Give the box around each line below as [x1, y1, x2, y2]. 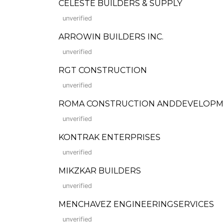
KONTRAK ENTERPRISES [58, 132, 160, 142]
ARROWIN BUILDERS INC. [58, 32, 163, 41]
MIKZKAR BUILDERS [58, 166, 141, 175]
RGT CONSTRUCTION [58, 65, 147, 75]
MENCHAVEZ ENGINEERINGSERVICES [58, 199, 214, 209]
